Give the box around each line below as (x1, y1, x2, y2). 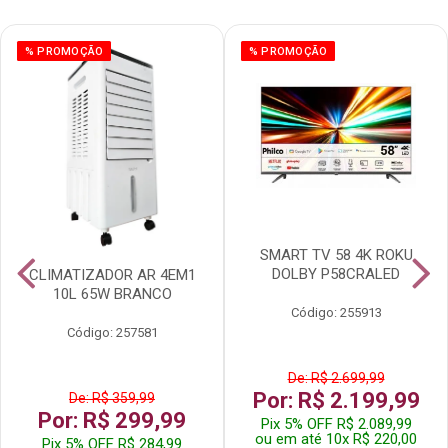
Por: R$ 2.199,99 (252, 387, 420, 413)
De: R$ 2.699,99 (287, 369, 385, 386)
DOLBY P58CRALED (272, 264, 400, 283)
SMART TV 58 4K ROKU (259, 245, 413, 264)
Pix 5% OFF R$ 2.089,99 (260, 414, 412, 433)
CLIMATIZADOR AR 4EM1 (28, 265, 196, 284)
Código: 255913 (290, 304, 382, 320)
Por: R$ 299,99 (38, 407, 186, 433)
